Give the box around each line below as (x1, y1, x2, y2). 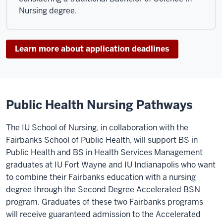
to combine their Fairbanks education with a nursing (6, 171, 196, 182)
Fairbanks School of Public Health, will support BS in (6, 134, 198, 145)
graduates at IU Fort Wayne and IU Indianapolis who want (6, 159, 216, 170)
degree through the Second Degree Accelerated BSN (6, 184, 200, 195)
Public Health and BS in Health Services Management (6, 147, 203, 158)
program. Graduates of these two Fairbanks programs (6, 196, 203, 207)
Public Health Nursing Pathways (6, 97, 193, 112)
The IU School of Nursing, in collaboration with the (6, 122, 188, 133)
